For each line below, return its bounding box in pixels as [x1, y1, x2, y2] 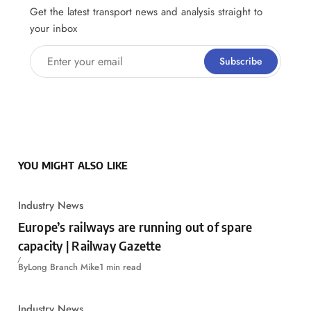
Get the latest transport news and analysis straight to [30, 3, 263, 19]
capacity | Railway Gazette [17, 237, 162, 253]
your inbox [30, 20, 78, 36]
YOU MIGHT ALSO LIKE [17, 158, 128, 171]
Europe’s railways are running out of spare [17, 218, 253, 235]
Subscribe [219, 53, 262, 68]
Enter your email [33, 48, 109, 65]
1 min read [99, 260, 142, 274]
